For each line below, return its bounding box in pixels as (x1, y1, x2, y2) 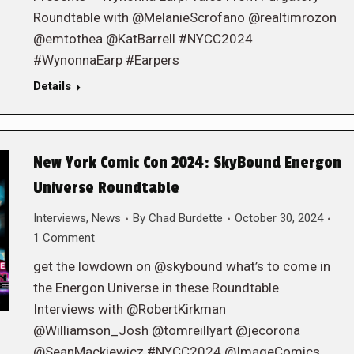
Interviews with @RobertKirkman (32, 301, 226, 317)
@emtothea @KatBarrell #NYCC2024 (32, 31, 253, 47)
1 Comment (32, 231, 95, 245)
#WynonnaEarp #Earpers (32, 52, 179, 68)
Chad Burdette (148, 211, 223, 225)
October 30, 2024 (234, 211, 323, 225)
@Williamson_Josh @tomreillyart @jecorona (32, 322, 300, 338)
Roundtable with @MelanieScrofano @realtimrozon (32, 9, 337, 25)
